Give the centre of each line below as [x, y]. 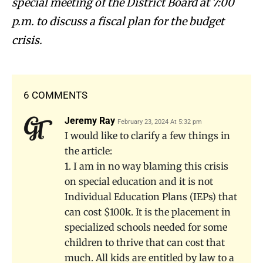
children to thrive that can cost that [145, 242]
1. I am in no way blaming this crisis [146, 166]
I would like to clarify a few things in [147, 135]
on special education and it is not [139, 181]
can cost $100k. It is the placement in [148, 212]
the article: [88, 151]
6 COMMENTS [55, 95]
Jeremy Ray [90, 120]
